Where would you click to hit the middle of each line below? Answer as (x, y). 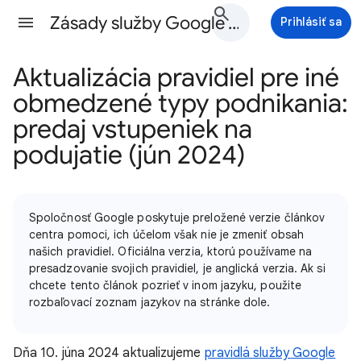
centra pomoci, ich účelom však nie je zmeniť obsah (166, 234)
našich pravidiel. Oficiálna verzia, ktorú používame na (171, 251)
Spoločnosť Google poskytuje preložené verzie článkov (177, 218)
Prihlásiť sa (311, 22)
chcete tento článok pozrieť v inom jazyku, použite (165, 285)
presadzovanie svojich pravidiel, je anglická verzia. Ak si (177, 268)
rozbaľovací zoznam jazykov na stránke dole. (150, 302)
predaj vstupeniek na (133, 129)
